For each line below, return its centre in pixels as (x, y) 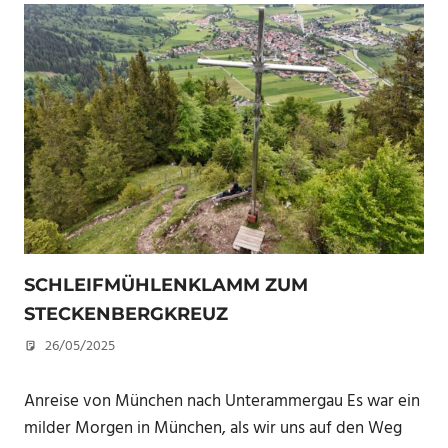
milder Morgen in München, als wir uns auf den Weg (213, 428)
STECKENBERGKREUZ (126, 314)
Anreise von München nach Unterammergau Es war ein (222, 401)
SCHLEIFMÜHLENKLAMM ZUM (166, 285)
